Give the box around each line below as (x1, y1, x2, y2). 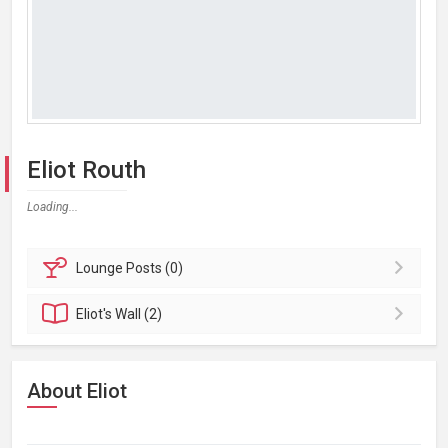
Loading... (27, 200, 78, 214)
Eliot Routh (27, 156, 146, 184)
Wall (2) (115, 306, 163, 322)
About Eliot (27, 379, 127, 403)
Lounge (76, 260, 127, 276)
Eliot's (76, 306, 116, 322)
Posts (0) (126, 260, 184, 276)
